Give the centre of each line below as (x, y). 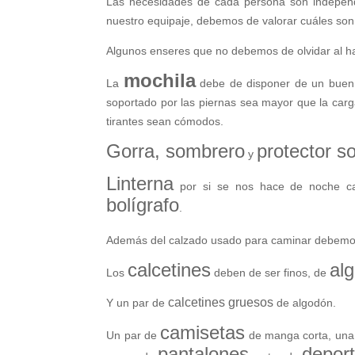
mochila (159, 81)
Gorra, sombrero (176, 151)
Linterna (140, 184)
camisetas (203, 333)
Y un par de (137, 303)
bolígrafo (143, 205)
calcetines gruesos (221, 303)
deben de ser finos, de (271, 273)
